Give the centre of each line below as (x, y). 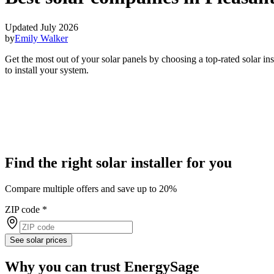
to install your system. (47, 70)
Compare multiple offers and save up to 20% (91, 189)
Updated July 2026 (42, 27)
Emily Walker (41, 38)
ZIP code (22, 210)
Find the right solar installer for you (118, 163)
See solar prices (39, 240)
